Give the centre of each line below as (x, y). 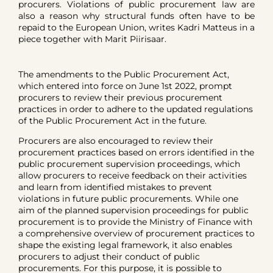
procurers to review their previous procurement (120, 97)
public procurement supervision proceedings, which (129, 164)
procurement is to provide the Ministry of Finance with (135, 222)
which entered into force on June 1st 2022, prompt (125, 86)
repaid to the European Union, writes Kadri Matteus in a (136, 27)
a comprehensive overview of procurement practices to (136, 233)
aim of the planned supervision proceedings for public (133, 210)
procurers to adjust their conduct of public (109, 257)
